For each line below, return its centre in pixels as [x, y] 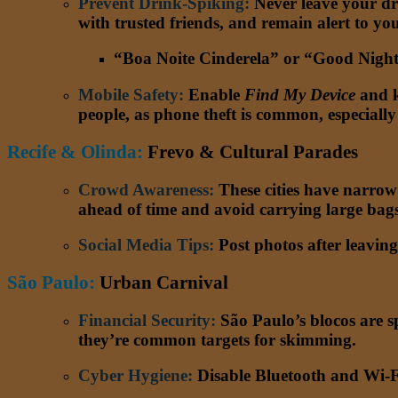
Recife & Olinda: [75, 151]
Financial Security [144, 320]
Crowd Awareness [143, 189]
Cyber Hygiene [133, 376]
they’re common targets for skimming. [217, 339]
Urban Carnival [162, 283]
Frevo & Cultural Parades [253, 151]
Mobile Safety [128, 95]
